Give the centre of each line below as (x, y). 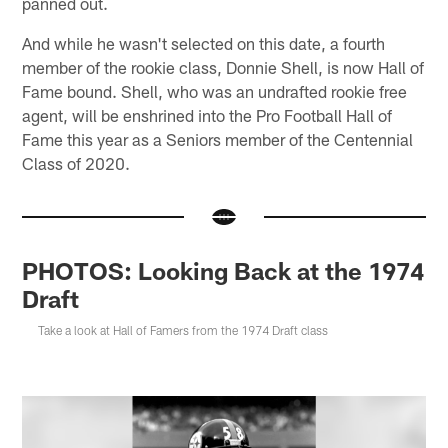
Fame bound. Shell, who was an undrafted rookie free (215, 90)
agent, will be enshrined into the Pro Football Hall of (207, 114)
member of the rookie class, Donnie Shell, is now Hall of (223, 66)
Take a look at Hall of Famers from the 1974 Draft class (183, 329)
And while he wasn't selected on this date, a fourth (204, 42)
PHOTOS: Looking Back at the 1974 (223, 270)
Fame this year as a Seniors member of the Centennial (218, 138)
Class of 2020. (76, 162)
